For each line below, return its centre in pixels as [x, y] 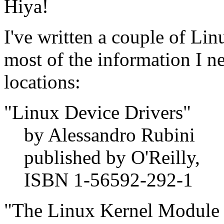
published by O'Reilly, [112, 157]
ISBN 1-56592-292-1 [108, 180]
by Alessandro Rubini [109, 135]
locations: [42, 82]
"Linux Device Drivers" [97, 112]
